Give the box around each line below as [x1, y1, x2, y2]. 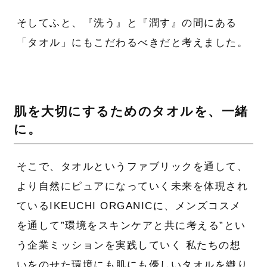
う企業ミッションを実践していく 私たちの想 [16, 239, 241, 251]
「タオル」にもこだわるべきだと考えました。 [16, 37, 249, 49]
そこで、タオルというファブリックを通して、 [16, 160, 249, 172]
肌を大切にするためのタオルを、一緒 [14, 104, 249, 119]
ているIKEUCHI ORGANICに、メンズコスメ [16, 200, 241, 212]
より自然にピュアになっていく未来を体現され [16, 180, 249, 192]
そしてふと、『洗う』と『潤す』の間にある [16, 17, 237, 29]
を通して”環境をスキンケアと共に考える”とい [16, 219, 246, 231]
